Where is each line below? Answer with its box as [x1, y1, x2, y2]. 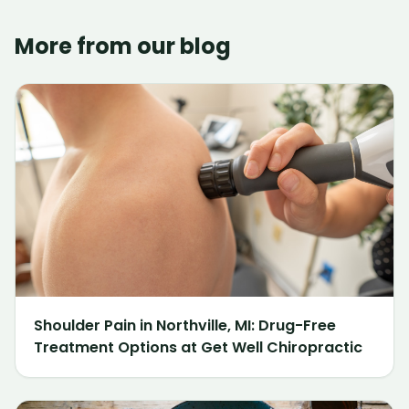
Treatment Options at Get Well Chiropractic [34, 337, 362, 359]
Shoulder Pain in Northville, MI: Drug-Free [34, 315, 336, 337]
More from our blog [15, 31, 231, 62]
